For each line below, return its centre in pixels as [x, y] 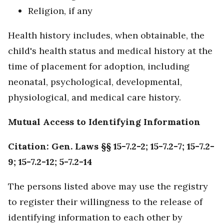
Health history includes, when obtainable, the [106, 35]
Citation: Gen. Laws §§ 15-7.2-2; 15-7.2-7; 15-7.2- [111, 146]
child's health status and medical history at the [110, 51]
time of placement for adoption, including [99, 66]
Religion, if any [60, 11]
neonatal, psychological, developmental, [95, 82]
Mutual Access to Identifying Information [104, 122]
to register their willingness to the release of [105, 202]
